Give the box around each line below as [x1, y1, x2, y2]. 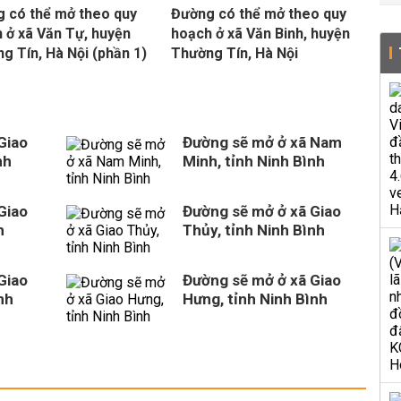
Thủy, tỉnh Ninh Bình [183, 221, 325, 239]
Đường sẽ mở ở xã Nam [183, 133, 342, 151]
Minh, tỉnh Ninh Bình [183, 152, 325, 170]
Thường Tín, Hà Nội [170, 45, 298, 62]
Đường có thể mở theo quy [170, 5, 346, 22]
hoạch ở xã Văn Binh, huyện [170, 25, 350, 42]
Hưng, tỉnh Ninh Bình [183, 290, 328, 308]
